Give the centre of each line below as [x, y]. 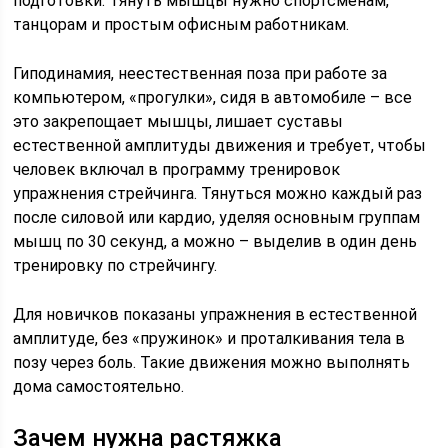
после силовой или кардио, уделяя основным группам [217, 217]
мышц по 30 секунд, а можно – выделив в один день [215, 241]
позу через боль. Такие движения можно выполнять [212, 362]
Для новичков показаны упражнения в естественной [215, 314]
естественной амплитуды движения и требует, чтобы [220, 145]
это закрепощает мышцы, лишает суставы [178, 121]
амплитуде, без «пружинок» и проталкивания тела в [209, 338]
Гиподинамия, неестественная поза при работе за [200, 73]
